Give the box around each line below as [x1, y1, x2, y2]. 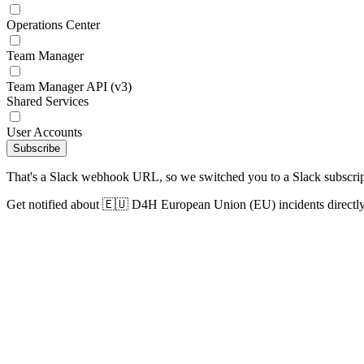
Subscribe [13, 142, 60, 154]
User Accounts [6, 125, 82, 139]
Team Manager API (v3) [6, 80, 132, 93]
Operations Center [6, 18, 100, 32]
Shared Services [6, 94, 89, 108]
